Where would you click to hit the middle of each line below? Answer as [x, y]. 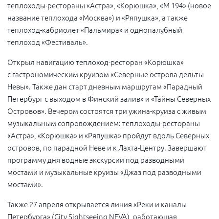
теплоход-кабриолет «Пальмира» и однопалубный [95, 29]
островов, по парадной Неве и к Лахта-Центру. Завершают [107, 147]
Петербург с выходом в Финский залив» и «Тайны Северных [109, 98]
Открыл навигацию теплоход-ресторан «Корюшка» [96, 62]
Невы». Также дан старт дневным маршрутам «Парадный [105, 86]
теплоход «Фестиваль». [48, 42]
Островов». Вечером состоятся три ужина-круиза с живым [107, 110]
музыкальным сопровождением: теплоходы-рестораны [104, 123]
